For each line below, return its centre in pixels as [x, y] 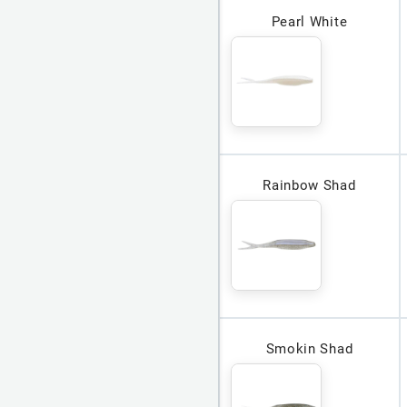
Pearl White [309, 22]
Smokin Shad [309, 349]
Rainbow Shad [309, 186]
